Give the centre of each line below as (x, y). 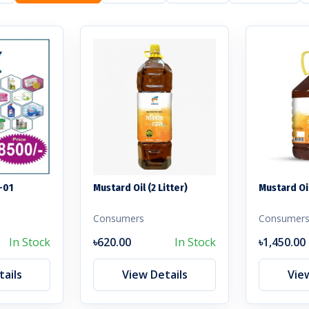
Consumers (119, 218)
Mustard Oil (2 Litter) (140, 187)
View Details (154, 274)
